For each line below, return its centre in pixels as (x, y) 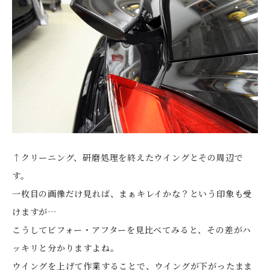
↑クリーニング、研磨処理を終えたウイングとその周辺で (128, 157)
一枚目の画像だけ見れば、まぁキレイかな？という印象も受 (132, 193)
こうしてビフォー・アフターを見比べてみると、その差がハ (132, 229)
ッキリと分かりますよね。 (66, 247)
